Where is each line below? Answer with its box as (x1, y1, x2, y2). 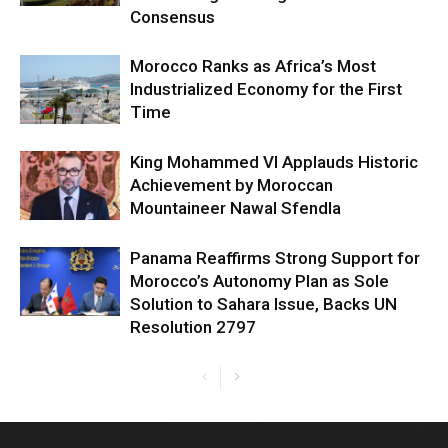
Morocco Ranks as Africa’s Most (130, 56, 376, 76)
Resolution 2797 (130, 317, 256, 337)
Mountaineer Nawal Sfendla (130, 198, 341, 218)
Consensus (130, 7, 215, 27)
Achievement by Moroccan (130, 175, 333, 195)
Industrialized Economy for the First (130, 79, 402, 99)
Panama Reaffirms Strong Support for (130, 248, 420, 268)
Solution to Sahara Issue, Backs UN (130, 294, 397, 314)
